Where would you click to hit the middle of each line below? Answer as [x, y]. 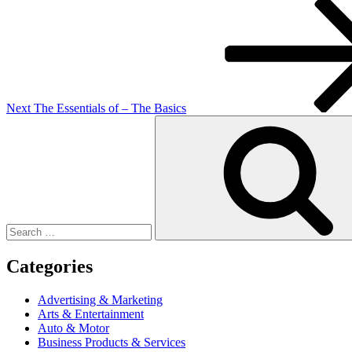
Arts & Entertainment [91, 313]
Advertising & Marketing [100, 299]
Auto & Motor [73, 328]
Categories [49, 266]
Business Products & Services [112, 342]
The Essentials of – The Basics [110, 108]
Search [22, 121]
